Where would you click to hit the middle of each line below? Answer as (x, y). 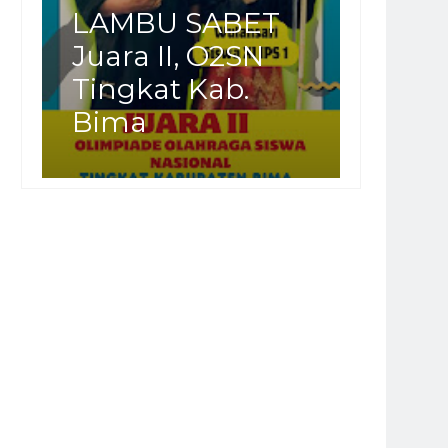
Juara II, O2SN (168, 55)
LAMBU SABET (176, 22)
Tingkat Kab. (160, 88)
